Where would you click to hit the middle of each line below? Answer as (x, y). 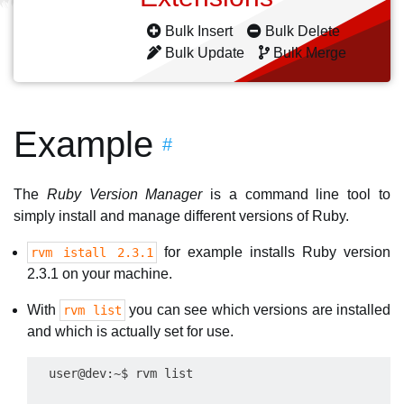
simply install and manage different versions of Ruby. (181, 216)
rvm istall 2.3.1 (92, 252)
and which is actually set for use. (130, 331)
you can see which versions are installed (258, 310)
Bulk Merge (310, 53)
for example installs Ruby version (274, 252)
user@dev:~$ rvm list (114, 373)
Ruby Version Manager (124, 194)
